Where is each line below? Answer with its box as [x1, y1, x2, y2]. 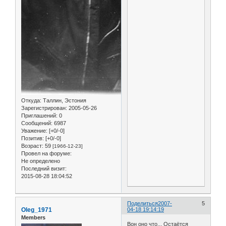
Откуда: [21, 97, 41, 104]
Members [21, 214, 45, 220]
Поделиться [127, 200, 158, 206]
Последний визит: [21, 165, 67, 172]
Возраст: [21, 143, 43, 149]
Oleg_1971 [21, 206, 52, 213]
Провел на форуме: [21, 150, 72, 157]
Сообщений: [21, 120, 52, 127]
